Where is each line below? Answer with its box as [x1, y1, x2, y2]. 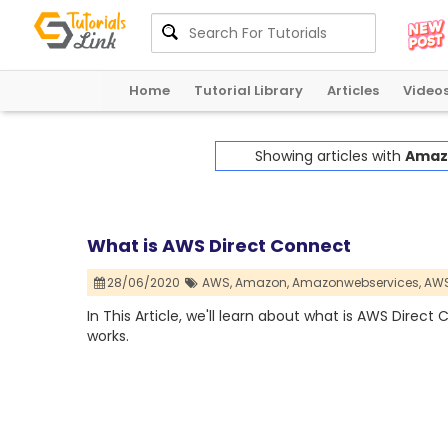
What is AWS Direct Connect [87, 233, 351, 259]
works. [87, 326, 129, 347]
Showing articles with [255, 146, 405, 167]
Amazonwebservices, [291, 274, 421, 292]
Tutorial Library [194, 81, 303, 100]
